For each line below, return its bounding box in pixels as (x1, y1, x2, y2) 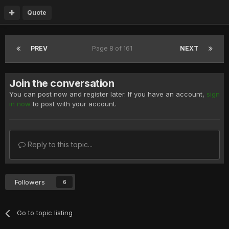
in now (9, 100, 31, 108)
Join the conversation (9, 77, 114, 90)
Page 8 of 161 (92, 44, 135, 53)
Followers (15, 178, 45, 187)
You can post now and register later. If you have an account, (9, 90, 207, 99)
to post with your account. (31, 100, 117, 108)
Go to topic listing (17, 209, 73, 217)
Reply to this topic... (26, 140, 93, 149)
